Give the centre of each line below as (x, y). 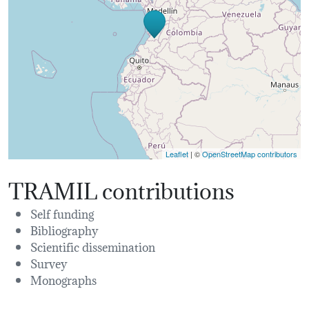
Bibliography (64, 229)
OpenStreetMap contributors (250, 153)
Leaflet (177, 153)
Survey (49, 262)
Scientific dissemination (93, 246)
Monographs (63, 279)
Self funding (62, 212)
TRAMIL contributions (121, 188)
